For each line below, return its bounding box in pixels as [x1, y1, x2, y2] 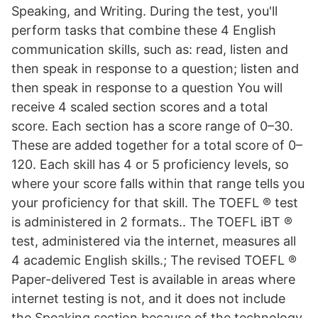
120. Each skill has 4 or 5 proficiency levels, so [11, 157, 289, 172]
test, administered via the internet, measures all [11, 234, 296, 248]
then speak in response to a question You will [11, 80, 283, 95]
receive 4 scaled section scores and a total [11, 99, 268, 114]
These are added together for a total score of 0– [11, 138, 302, 153]
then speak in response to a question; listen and [11, 61, 299, 76]
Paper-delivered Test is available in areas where [11, 272, 295, 287]
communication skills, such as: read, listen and [11, 42, 288, 57]
